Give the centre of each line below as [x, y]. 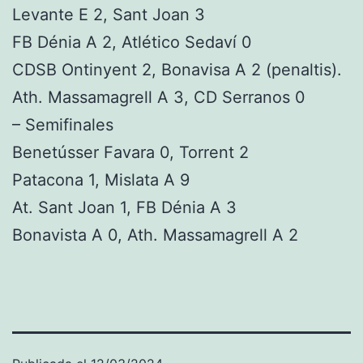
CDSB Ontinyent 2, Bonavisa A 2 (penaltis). [179, 70]
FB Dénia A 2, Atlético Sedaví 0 [132, 42]
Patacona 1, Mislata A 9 [103, 180]
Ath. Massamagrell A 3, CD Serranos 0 [159, 97]
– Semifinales [63, 125]
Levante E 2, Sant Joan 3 [111, 15]
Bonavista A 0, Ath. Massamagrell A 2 [158, 235]
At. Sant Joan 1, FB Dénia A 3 [127, 207]
